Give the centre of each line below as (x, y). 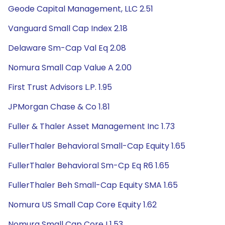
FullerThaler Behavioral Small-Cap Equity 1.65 (97, 146)
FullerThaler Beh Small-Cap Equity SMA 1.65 (93, 185)
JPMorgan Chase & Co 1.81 (59, 107)
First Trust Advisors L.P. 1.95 (60, 87)
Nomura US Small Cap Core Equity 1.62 (82, 205)
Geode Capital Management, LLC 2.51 (81, 9)
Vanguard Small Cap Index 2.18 (68, 28)
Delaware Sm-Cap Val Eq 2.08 (67, 48)
